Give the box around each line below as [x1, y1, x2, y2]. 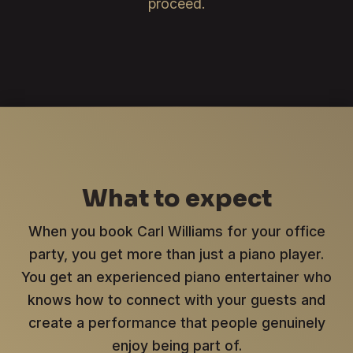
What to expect [81, 184, 272, 214]
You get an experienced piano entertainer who [21, 269, 332, 286]
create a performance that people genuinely [28, 314, 325, 332]
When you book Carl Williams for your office [28, 223, 325, 240]
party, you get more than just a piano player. [29, 246, 324, 263]
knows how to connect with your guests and [28, 292, 325, 309]
